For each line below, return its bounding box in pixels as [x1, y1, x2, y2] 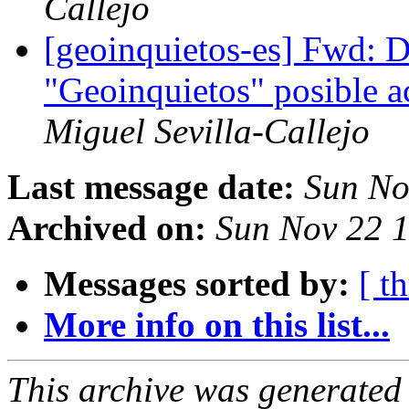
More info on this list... [44, 305, 390, 345]
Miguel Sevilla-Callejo [44, 111, 370, 152]
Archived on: [7, 208, 206, 248]
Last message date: [7, 167, 295, 207]
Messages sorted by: [44, 264, 350, 304]
